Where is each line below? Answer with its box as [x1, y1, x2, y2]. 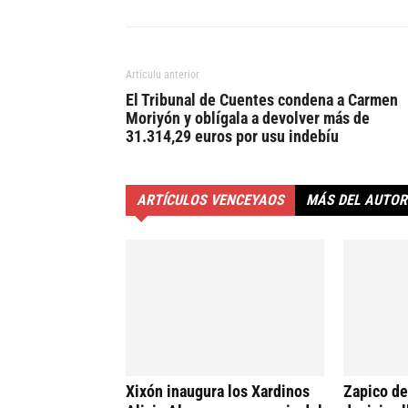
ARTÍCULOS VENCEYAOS [137, 191, 284, 209]
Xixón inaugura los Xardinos [126, 382, 310, 402]
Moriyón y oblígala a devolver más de [126, 108, 370, 128]
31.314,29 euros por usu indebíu [126, 127, 339, 147]
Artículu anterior [126, 68, 199, 82]
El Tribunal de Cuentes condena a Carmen [126, 90, 398, 110]
